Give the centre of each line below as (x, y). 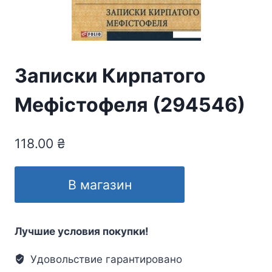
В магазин (100, 184)
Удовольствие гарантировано (105, 259)
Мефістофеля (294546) (130, 105)
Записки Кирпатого (110, 76)
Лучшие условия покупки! (82, 231)
